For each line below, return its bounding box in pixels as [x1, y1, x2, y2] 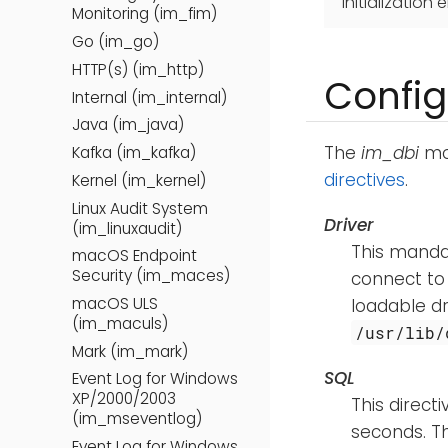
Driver [324, 213, 374, 238]
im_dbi [361, 141, 419, 166]
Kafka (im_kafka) [72, 142, 196, 164]
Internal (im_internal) [72, 86, 227, 108]
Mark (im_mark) [72, 340, 188, 362]
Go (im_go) [72, 31, 159, 53]
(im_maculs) [72, 313, 168, 334]
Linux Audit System [72, 197, 208, 219]
